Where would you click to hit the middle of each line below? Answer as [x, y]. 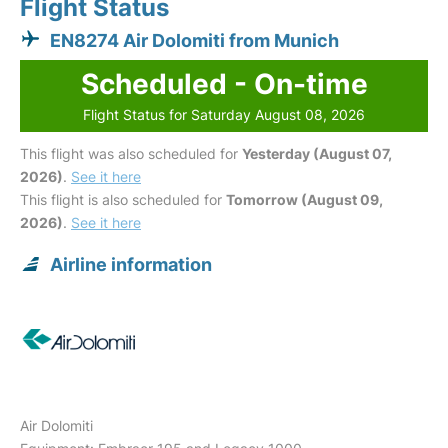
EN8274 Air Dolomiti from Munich [194, 40]
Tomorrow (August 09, [304, 199]
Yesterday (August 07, [317, 153]
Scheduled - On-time [224, 84]
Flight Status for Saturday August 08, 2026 [224, 114]
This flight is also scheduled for [123, 199]
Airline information [131, 264]
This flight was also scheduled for [131, 153]
